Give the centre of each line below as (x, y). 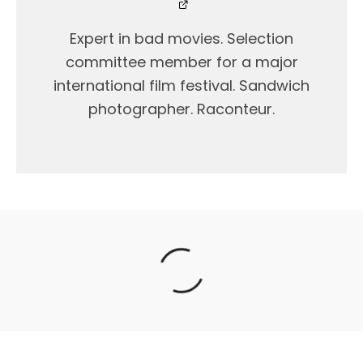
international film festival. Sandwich (181, 85)
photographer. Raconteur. (181, 109)
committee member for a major (181, 62)
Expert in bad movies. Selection (181, 38)
